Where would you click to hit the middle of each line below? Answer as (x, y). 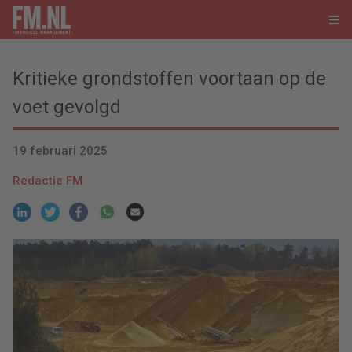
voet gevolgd (67, 107)
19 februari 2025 (60, 151)
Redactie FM (48, 181)
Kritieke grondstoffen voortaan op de (169, 79)
